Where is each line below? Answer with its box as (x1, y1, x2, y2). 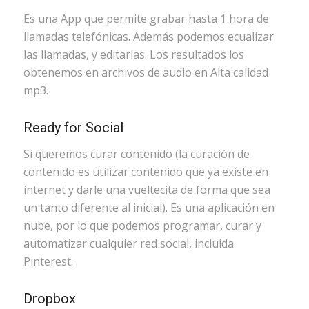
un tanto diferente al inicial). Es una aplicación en (23, 199, 275, 215)
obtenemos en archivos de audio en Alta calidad (23, 65, 268, 81)
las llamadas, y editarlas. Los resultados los (23, 47, 244, 63)
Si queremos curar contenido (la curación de (23, 146, 250, 161)
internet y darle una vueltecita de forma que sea (23, 181, 270, 197)
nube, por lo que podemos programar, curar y (23, 217, 261, 233)
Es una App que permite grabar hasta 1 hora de (23, 11, 269, 27)
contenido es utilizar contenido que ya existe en (23, 163, 268, 179)
